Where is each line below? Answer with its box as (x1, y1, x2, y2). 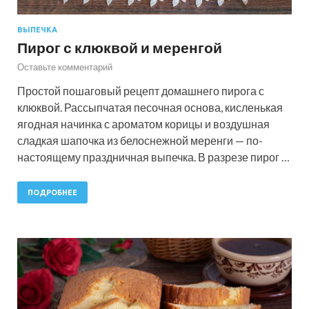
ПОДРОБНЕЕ (28, 188, 77, 197)
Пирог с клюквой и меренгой (17, 39, 222, 57)
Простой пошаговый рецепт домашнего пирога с (17, 84, 264, 98)
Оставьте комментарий (17, 61, 112, 73)
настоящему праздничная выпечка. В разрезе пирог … (17, 150, 290, 164)
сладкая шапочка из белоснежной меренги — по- (17, 134, 263, 148)
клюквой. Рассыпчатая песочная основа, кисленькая (17, 101, 283, 114)
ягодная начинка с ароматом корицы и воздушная (17, 117, 270, 131)
